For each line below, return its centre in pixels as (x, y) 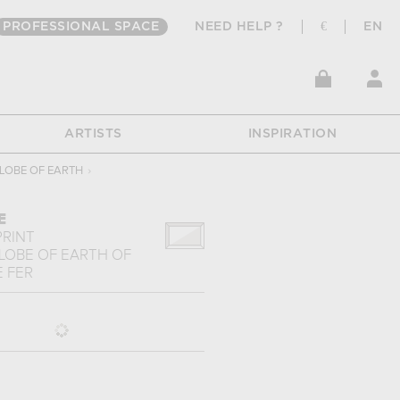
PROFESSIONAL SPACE (81, 27)
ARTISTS (93, 134)
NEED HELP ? (239, 27)
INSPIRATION (292, 134)
